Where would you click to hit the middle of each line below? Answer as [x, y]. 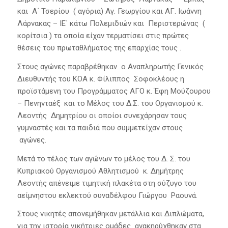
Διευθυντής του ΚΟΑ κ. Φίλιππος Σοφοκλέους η [101, 79]
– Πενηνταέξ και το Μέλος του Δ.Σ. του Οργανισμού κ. [110, 103]
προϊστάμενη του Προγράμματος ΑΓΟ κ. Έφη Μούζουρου [114, 91]
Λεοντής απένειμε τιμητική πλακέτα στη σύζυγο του [107, 183]
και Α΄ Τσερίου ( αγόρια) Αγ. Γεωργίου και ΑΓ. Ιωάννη [109, 11]
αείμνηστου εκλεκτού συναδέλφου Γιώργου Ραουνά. [107, 195]
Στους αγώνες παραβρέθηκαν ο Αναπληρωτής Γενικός [110, 66]
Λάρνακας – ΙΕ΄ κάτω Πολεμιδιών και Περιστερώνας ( [111, 24]
